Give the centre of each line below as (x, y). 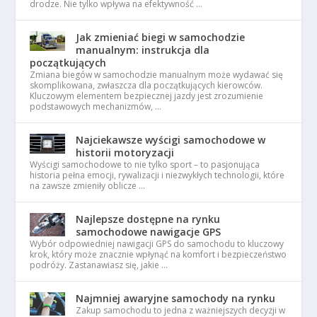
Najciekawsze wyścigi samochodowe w (171, 139)
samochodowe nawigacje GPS (149, 231)
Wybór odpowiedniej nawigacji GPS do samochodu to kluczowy (157, 243)
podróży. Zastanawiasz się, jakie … (99, 265)
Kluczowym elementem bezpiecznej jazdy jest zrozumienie (147, 96)
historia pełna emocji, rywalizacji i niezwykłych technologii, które (157, 175)
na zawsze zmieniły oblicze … (88, 185)
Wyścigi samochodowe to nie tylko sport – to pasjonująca (145, 164)
